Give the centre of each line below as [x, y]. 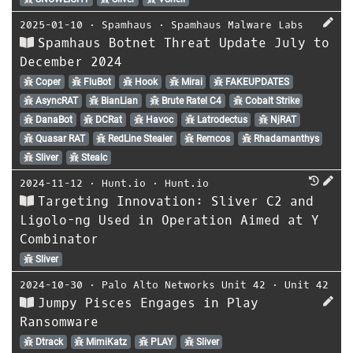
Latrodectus [221, 119]
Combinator [59, 239]
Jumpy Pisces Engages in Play [148, 303]
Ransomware [59, 321]
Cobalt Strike [271, 100]
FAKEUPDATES [256, 82]
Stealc [93, 157]
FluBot [97, 82]
